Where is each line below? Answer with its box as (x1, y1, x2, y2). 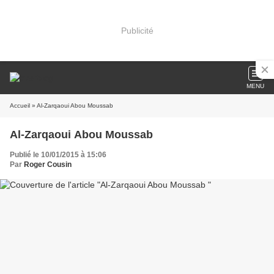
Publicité (120, 25, 154, 35)
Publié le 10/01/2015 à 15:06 (10, 150, 106, 159)
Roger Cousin (24, 160, 72, 169)
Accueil (10, 102, 30, 109)
